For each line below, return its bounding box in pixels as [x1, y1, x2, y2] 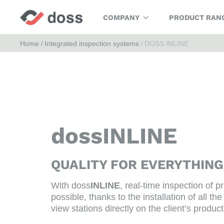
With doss [51, 180, 90, 190]
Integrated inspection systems [44, 39, 139, 47]
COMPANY [103, 13, 139, 21]
